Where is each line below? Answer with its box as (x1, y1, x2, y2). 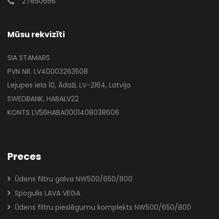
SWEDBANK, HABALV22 (7, 94, 79, 104)
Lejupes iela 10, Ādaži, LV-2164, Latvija (7, 80, 131, 90)
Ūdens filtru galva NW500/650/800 (15, 174, 132, 184)
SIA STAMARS (7, 53, 50, 63)
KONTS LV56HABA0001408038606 (7, 108, 119, 117)
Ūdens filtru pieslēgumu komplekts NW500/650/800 (15, 202, 191, 212)
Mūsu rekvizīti (7, 29, 65, 40)
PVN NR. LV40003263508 (7, 66, 88, 76)
